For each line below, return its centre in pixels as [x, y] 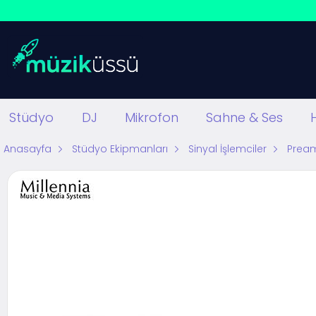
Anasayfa [28, 149]
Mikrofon [151, 117]
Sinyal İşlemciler [227, 149]
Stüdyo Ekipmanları [120, 149]
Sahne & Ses [244, 117]
